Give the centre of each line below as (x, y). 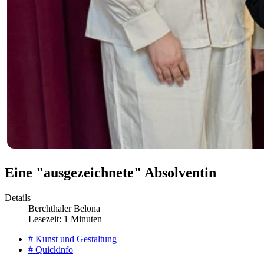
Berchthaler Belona (64, 209)
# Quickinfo (51, 250)
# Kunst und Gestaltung (72, 239)
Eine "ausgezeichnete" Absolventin (110, 173)
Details (18, 198)
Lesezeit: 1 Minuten (65, 219)
